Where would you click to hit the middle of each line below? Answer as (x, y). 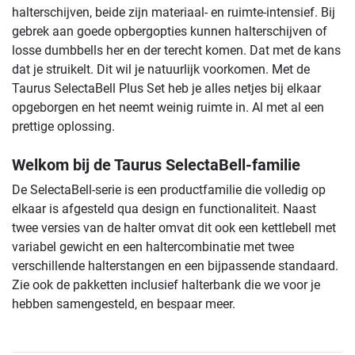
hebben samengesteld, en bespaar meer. (124, 304)
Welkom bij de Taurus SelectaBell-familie (156, 165)
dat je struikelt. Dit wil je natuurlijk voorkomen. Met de (161, 70)
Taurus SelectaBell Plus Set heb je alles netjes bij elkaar (166, 89)
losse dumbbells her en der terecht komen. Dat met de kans (176, 51)
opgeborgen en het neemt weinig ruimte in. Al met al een (168, 108)
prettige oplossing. (63, 127)
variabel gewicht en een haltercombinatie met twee (153, 247)
